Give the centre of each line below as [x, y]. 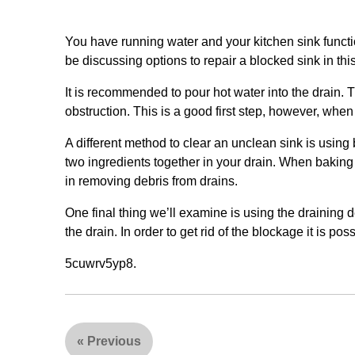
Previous [114, 341]
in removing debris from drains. [151, 181]
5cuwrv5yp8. [101, 263]
